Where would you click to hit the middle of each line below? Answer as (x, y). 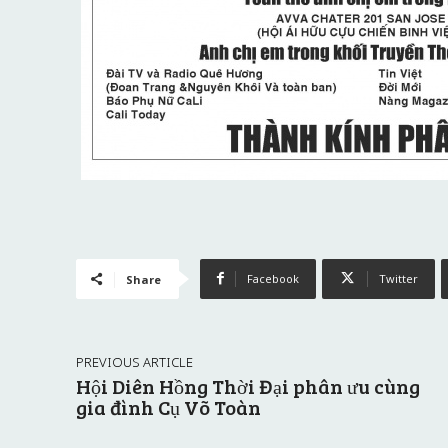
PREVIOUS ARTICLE (134, 361)
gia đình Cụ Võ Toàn (168, 406)
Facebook (273, 278)
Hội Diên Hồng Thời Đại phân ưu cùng (248, 385)
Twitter (398, 278)
